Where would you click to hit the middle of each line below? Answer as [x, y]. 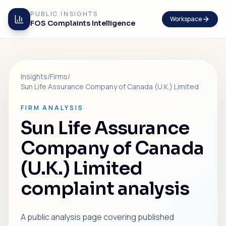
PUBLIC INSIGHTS [64, 14]
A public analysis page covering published [97, 217]
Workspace [186, 19]
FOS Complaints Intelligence [83, 23]
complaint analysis [105, 188]
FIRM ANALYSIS [52, 108]
